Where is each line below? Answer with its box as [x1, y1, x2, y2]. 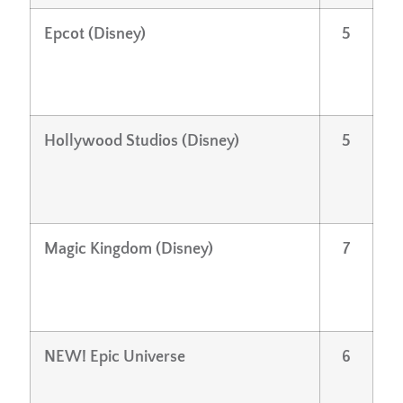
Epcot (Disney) [44, 24, 146, 43]
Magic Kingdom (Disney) [44, 239, 213, 258]
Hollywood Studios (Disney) [44, 131, 239, 150]
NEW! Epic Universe [44, 347, 185, 366]
